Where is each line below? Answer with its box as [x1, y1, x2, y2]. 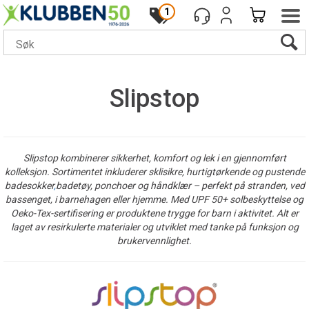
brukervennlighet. [117, 235, 192, 246]
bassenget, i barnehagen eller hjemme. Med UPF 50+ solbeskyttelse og [6, 194, 303, 205]
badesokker [4, 180, 54, 191]
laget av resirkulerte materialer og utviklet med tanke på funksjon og [10, 221, 299, 232]
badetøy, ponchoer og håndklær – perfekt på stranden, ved [55, 180, 305, 191]
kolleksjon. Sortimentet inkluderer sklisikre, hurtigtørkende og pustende [4, 166, 305, 177]
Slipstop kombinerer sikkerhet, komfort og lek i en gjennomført [23, 152, 286, 163]
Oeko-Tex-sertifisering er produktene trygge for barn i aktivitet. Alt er [10, 208, 299, 219]
